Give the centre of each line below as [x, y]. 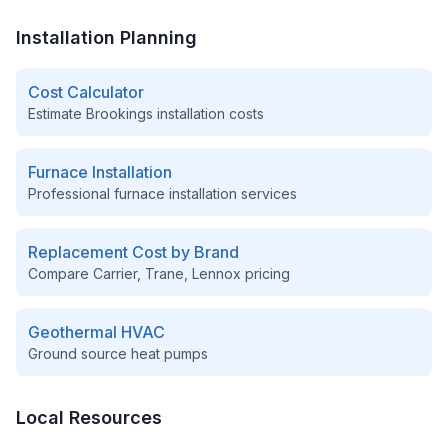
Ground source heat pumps [118, 353]
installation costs [208, 113]
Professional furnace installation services [162, 193]
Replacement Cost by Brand [133, 252]
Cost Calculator [86, 92]
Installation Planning [106, 37]
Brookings [119, 113]
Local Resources [89, 417]
